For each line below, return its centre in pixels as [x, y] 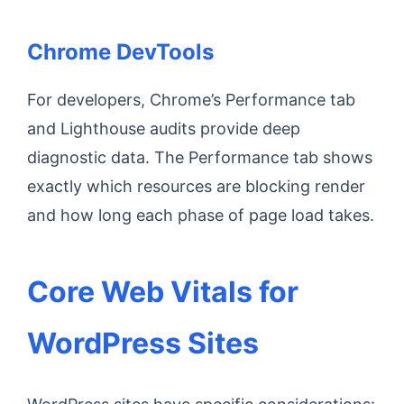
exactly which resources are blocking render [196, 186]
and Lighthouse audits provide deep [164, 129]
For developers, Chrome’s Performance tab [191, 100]
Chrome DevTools [120, 52]
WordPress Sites [143, 343]
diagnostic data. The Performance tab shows [200, 157]
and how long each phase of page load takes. [201, 215]
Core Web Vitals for [163, 292]
